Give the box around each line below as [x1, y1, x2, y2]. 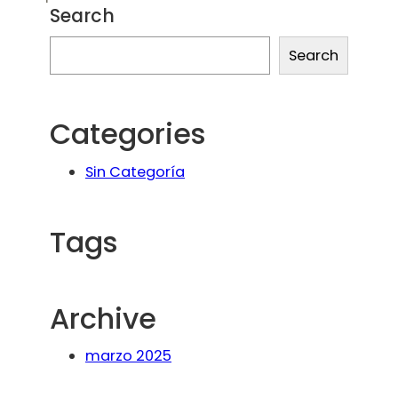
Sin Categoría [85, 161, 185, 182]
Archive [50, 298, 156, 338]
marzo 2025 [85, 346, 171, 367]
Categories [50, 113, 206, 154]
